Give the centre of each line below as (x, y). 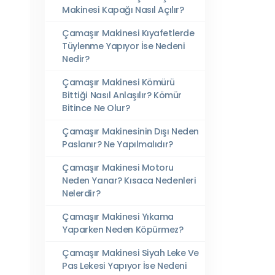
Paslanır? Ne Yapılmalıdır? (118, 144)
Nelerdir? (81, 193)
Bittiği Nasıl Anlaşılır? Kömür (122, 95)
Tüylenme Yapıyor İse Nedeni (124, 46)
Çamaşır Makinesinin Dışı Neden (131, 131)
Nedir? (76, 59)
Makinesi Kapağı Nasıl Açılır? (123, 10)
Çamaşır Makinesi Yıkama (118, 217)
